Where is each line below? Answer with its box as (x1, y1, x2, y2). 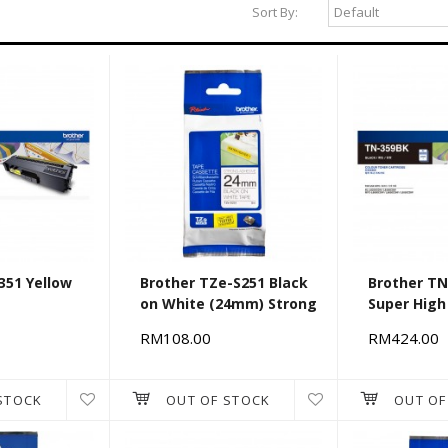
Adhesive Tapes (140, 315, 255, 335)
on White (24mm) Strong (140, 294, 317, 314)
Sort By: (251, 3, 298, 22)
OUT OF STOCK (165, 391, 271, 410)
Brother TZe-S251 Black (140, 273, 308, 293)
